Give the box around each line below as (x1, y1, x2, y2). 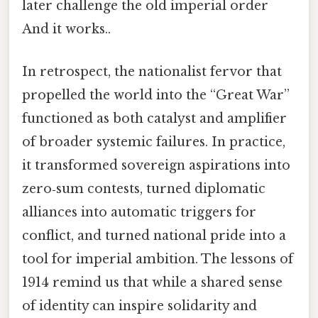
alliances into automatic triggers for (22, 204, 256, 220)
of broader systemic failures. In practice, (22, 133, 285, 150)
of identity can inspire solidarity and (22, 297, 257, 314)
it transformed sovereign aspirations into (22, 157, 290, 173)
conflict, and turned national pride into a (22, 227, 286, 243)
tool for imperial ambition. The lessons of (22, 251, 293, 267)
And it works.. (22, 21, 111, 38)
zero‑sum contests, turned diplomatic (22, 180, 265, 197)
